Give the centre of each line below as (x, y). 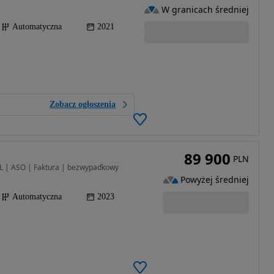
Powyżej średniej (214, 180)
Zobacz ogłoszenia (82, 104)
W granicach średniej (205, 10)
